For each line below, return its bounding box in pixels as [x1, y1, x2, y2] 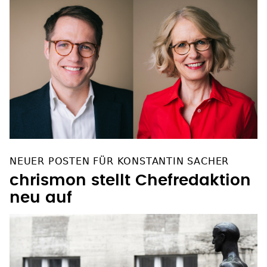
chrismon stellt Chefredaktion [10, 172, 251, 188]
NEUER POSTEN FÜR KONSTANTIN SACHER [10, 155, 229, 167]
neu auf [10, 190, 72, 206]
